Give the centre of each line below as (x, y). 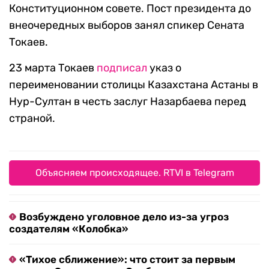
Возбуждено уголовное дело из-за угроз (124, 217)
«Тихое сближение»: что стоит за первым (127, 260)
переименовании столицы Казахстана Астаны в (134, 85)
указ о (164, 68)
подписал (122, 68)
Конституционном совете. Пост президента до (130, 9)
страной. (32, 119)
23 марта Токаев (53, 68)
